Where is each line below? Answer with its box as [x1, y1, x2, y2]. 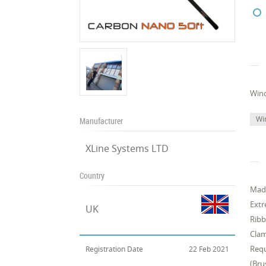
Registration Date [85, 244, 144, 254]
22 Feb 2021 [189, 244, 230, 254]
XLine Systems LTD [85, 142, 169, 155]
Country [80, 170, 105, 181]
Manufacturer [80, 115, 123, 126]
